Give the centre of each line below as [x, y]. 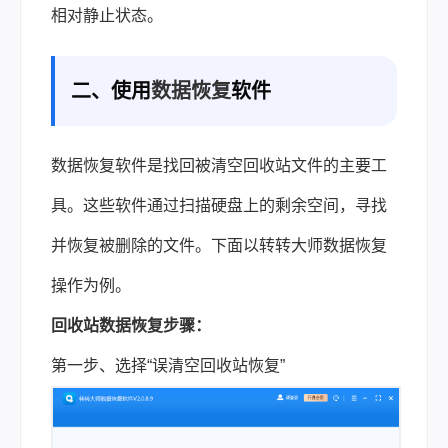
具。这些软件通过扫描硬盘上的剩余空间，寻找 [219, 205]
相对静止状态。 [107, 15]
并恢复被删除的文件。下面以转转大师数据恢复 [219, 245]
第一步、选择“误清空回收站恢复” [168, 365]
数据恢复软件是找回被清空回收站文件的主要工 [219, 165]
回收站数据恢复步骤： [131, 325]
